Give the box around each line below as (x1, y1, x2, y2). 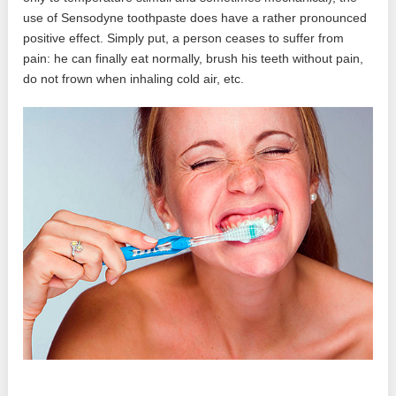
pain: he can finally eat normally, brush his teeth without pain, (23, 51, 364, 66)
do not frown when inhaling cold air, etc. (23, 72, 245, 87)
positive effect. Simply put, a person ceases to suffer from (23, 31, 345, 46)
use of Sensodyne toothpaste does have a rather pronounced (23, 11, 368, 26)
